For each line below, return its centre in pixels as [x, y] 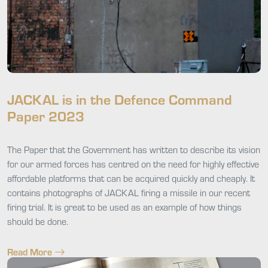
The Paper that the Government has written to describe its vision [134, 149]
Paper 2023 [46, 115]
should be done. [38, 221]
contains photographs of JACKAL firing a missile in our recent [129, 192]
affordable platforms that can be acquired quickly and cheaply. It [131, 178]
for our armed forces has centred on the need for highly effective [133, 163]
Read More [30, 251]
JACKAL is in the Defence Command [120, 99]
